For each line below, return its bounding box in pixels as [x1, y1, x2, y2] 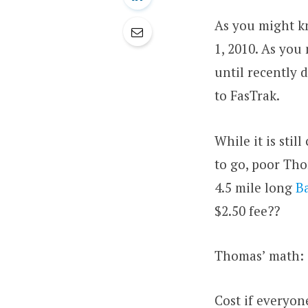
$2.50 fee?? [214, 201, 280, 219]
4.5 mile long [214, 178, 296, 196]
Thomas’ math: [214, 247, 304, 265]
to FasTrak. [214, 87, 280, 104]
